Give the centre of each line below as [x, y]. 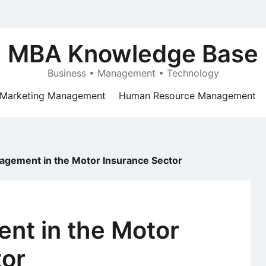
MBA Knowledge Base [133, 54]
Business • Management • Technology [133, 73]
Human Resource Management [187, 96]
